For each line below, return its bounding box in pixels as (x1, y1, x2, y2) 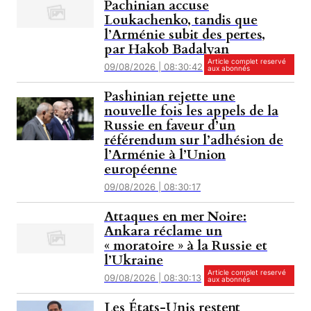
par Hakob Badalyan (104, 40, 230, 59)
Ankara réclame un (104, 222, 223, 241)
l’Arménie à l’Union (104, 146, 226, 165)
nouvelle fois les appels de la (104, 102, 279, 121)
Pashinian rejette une (104, 87, 236, 106)
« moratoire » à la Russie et (104, 237, 268, 255)
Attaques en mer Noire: (104, 208, 247, 226)
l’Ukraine (104, 251, 164, 270)
